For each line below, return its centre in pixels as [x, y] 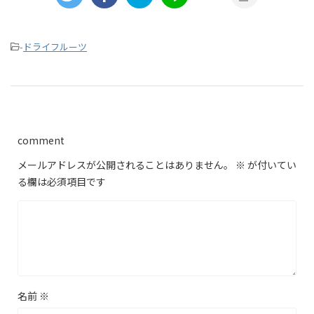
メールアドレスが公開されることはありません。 [125, 164]
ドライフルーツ [55, 46]
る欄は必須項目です [62, 181]
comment [41, 140]
